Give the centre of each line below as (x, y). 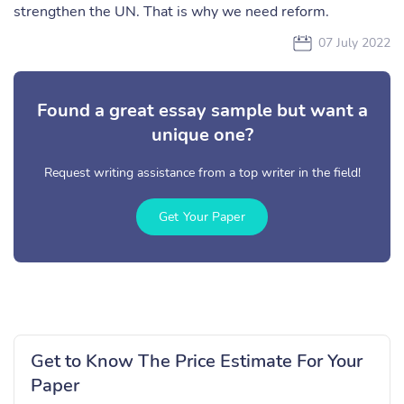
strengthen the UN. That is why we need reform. (175, 12)
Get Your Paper (202, 217)
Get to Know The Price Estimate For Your (197, 361)
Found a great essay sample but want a (202, 110)
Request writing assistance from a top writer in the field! (202, 173)
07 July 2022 (354, 43)
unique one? (202, 135)
